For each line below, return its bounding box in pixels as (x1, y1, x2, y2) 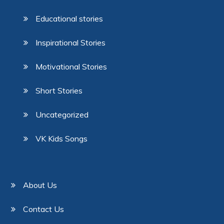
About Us (23, 180, 57, 190)
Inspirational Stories (35, 37, 106, 48)
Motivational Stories (35, 61, 107, 72)
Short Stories (35, 85, 83, 96)
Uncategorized (35, 109, 89, 120)
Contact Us (23, 204, 64, 214)
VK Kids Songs (35, 133, 88, 144)
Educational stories (35, 13, 103, 24)
